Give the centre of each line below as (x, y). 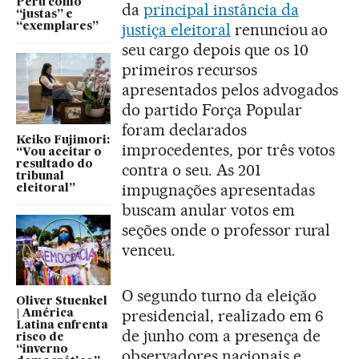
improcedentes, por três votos (229, 149)
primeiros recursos (190, 69)
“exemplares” (57, 27)
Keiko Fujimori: (63, 140)
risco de (40, 338)
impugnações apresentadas (218, 190)
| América (45, 314)
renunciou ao (279, 29)
